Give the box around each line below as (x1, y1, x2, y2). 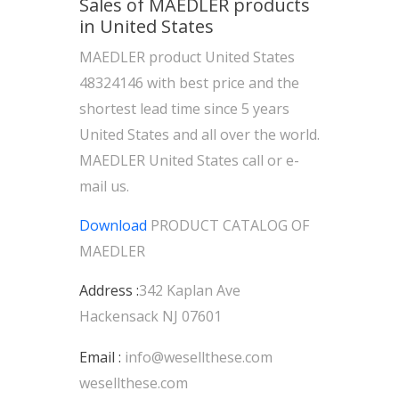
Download (79, 216, 147, 235)
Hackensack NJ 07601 (79, 306, 222, 326)
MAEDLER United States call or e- (79, 151, 299, 170)
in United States (79, 14, 214, 38)
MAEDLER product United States (79, 47, 295, 67)
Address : (79, 281, 139, 300)
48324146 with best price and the (79, 73, 299, 93)
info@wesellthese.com (125, 347, 273, 367)
